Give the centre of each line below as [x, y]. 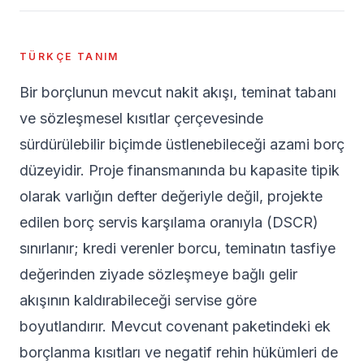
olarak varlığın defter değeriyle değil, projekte [171, 196]
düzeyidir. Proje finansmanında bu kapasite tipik [180, 170]
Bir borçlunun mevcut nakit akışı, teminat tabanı [178, 92]
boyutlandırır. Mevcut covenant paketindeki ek [175, 326]
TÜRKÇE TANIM [69, 56]
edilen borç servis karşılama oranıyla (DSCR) [169, 222]
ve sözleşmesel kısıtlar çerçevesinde [141, 118]
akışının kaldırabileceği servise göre [138, 300]
